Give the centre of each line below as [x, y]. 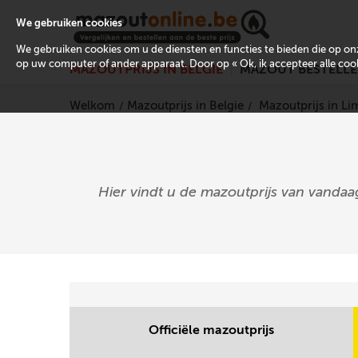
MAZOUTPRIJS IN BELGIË [146, 70]
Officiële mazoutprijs [211, 330]
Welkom [92, 105]
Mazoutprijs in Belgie [185, 105]
